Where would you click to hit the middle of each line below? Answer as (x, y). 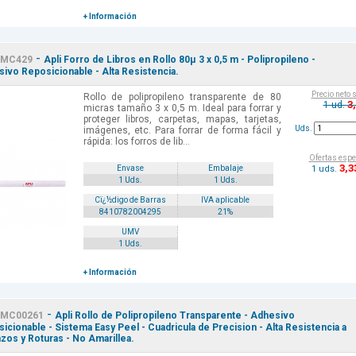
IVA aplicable (226, 200)
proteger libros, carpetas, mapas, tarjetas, (182, 120)
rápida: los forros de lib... (136, 142)
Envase (130, 168)
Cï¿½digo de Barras (130, 200)
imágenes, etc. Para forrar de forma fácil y (182, 131)
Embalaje (225, 168)
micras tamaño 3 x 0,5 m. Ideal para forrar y (182, 108)
